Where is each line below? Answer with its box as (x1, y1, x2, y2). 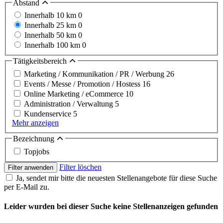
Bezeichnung (13, 134, 56, 143)
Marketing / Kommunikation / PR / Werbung (24, 69, 166, 78)
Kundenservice (24, 109, 73, 118)
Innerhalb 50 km (24, 31, 78, 40)
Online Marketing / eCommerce (24, 89, 125, 98)
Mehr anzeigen (12, 118, 59, 127)
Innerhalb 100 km (24, 41, 82, 50)
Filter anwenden (8, 163, 53, 171)
